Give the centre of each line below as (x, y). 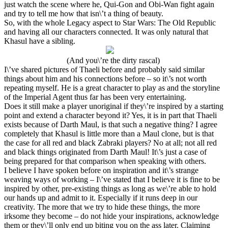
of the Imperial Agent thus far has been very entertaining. (95, 97)
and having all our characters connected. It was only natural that (106, 32)
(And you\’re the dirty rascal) (114, 60)
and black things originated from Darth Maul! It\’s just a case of (105, 152)
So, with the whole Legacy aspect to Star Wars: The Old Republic (110, 22)
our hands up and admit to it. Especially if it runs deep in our (101, 197)
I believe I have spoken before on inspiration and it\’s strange (101, 170)
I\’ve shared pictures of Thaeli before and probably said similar (104, 69)
